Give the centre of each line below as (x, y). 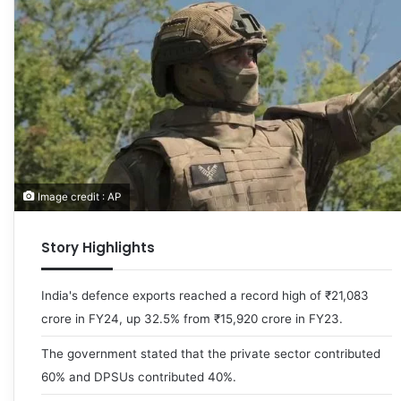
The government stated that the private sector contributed (211, 353)
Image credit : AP (78, 196)
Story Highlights (98, 247)
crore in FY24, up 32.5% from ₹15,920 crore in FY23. (192, 318)
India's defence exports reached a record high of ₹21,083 (205, 295)
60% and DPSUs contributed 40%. (139, 376)
